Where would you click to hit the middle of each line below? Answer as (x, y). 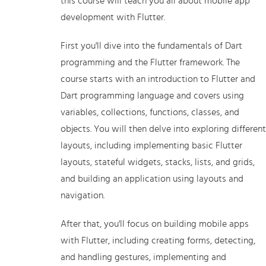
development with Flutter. (113, 17)
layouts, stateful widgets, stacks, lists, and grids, (158, 162)
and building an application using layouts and (152, 179)
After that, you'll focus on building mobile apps (155, 224)
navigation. (83, 195)
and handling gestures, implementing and (143, 257)
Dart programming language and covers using (152, 96)
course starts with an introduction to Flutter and (158, 79)
